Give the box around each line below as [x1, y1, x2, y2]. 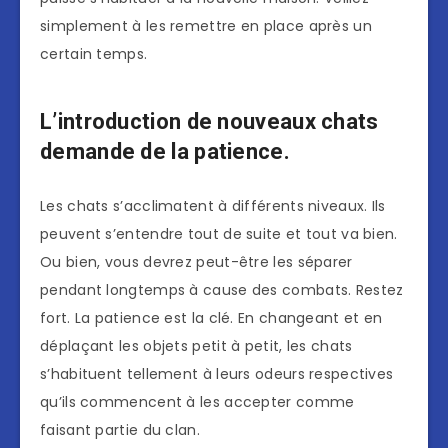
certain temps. [40, 44, 148, 65]
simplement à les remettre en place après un [40, 16, 372, 37]
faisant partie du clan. [40, 420, 200, 441]
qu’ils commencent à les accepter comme [40, 392, 355, 413]
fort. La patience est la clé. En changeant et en [40, 308, 383, 329]
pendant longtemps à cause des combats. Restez [40, 280, 404, 301]
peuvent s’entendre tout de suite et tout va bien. [40, 224, 398, 245]
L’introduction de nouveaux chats [40, 108, 379, 134]
